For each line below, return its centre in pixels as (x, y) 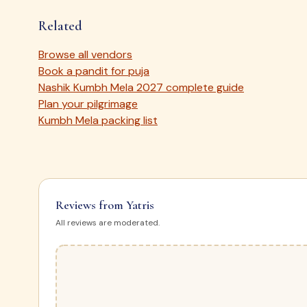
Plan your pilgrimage (88, 104)
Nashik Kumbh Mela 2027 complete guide (141, 87)
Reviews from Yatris (105, 205)
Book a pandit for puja (94, 71)
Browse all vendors (85, 54)
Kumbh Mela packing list (98, 120)
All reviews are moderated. (108, 223)
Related (60, 26)
